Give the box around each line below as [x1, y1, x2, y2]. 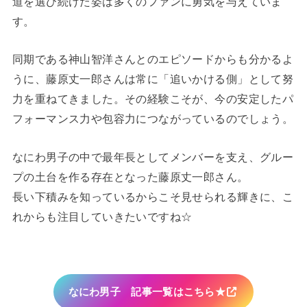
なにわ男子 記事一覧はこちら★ [68, 286, 226, 297]
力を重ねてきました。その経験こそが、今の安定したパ [12, 93, 294, 106]
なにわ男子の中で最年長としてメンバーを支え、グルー [12, 150, 294, 163]
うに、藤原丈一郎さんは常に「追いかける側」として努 [12, 73, 294, 86]
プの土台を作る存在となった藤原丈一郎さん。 [12, 170, 249, 183]
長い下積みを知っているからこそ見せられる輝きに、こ [12, 190, 294, 203]
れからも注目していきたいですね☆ [12, 210, 193, 223]
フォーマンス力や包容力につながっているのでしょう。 [12, 112, 294, 125]
